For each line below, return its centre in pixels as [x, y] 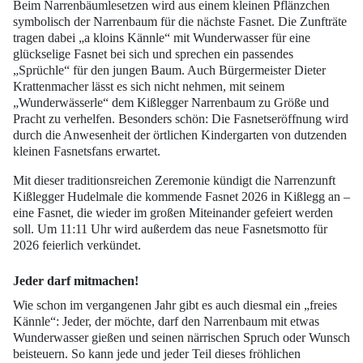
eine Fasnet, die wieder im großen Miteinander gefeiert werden [173, 212]
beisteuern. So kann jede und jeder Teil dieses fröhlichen [157, 353]
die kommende [164, 196]
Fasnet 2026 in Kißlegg [265, 196]
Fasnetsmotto [276, 228]
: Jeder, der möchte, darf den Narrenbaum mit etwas [188, 321]
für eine [289, 37]
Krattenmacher [51, 86]
